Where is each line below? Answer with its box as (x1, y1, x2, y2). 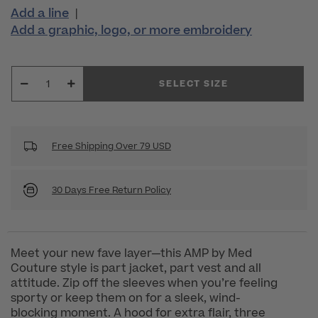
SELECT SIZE (159, 77, 229, 91)
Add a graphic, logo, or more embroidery (11, 22, 252, 40)
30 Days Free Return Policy (52, 183, 171, 197)
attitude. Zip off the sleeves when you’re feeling (11, 275, 278, 292)
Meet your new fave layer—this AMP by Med (11, 246, 252, 262)
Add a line (11, 5, 69, 23)
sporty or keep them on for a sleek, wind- (11, 290, 241, 307)
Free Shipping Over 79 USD (52, 140, 171, 153)
